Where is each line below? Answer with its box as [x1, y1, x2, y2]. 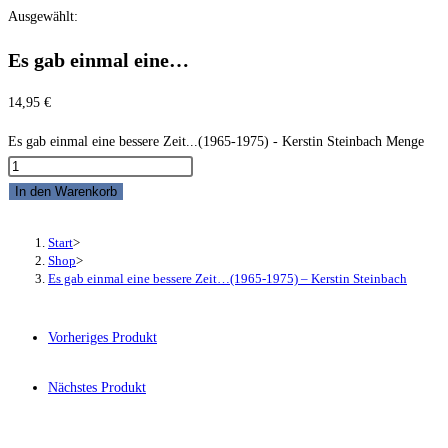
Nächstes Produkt [48, 380, 146, 396]
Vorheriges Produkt [48, 330, 157, 346]
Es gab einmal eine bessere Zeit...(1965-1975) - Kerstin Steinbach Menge [8, 134, 424, 150]
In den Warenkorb [15, 184, 117, 200]
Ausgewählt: [8, 9, 78, 24]
